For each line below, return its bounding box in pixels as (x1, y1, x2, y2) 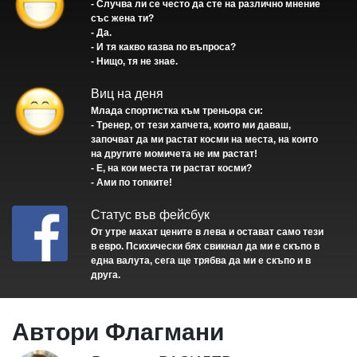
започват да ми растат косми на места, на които (91, 134, 319, 146)
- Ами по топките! (91, 177, 173, 189)
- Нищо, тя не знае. (91, 56, 178, 68)
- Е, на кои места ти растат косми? (91, 163, 253, 175)
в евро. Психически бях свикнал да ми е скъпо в (91, 241, 320, 253)
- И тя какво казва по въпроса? (91, 41, 237, 53)
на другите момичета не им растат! (91, 148, 258, 160)
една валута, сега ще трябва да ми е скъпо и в (91, 255, 312, 267)
